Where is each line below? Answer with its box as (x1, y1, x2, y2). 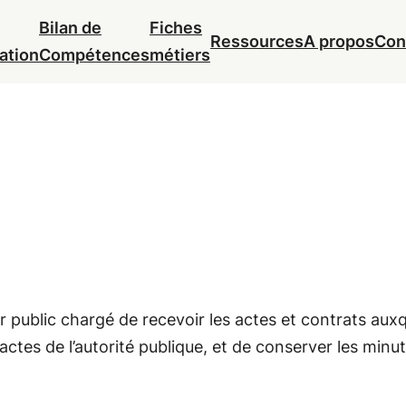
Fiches (150, 18, 202, 37)
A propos (304, 32, 374, 51)
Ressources (210, 32, 304, 51)
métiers (150, 45, 210, 64)
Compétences (39, 45, 150, 64)
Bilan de (39, 18, 101, 37)
